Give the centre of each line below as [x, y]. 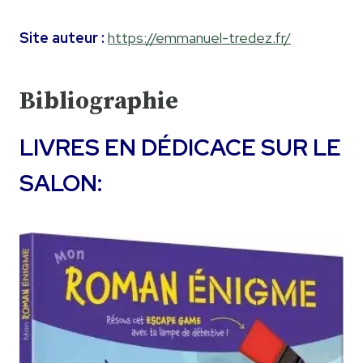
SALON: [61, 183]
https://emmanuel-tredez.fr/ [199, 38]
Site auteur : [64, 38]
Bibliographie [99, 101]
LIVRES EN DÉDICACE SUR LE [180, 147]
